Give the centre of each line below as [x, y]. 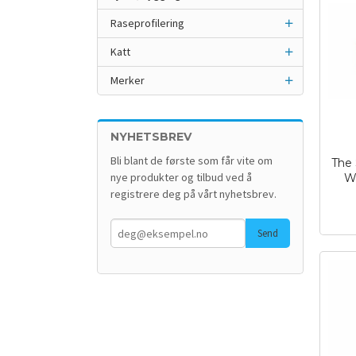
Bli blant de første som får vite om [192, 161]
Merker [128, 80]
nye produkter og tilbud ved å [181, 177]
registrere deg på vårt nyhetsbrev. [193, 194]
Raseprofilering [147, 23]
